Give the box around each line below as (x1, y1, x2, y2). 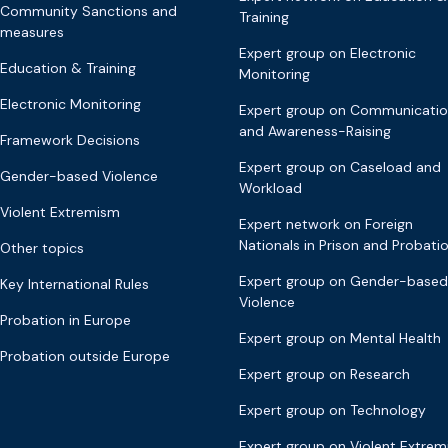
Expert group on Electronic (238, 44, 416, 63)
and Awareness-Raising (238, 122, 391, 141)
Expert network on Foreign (238, 215, 413, 234)
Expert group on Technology (238, 401, 426, 420)
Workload (238, 179, 302, 198)
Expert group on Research (238, 365, 410, 384)
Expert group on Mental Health (238, 329, 441, 348)
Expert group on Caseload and (238, 158, 441, 177)
